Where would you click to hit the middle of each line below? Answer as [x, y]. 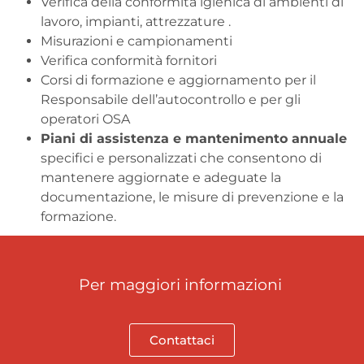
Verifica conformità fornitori [129, 61]
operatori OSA [85, 119]
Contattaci [182, 340]
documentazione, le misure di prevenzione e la [192, 197]
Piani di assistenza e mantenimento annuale [194, 139]
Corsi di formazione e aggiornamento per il [178, 80]
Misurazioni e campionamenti [136, 41]
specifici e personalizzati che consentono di [181, 158]
